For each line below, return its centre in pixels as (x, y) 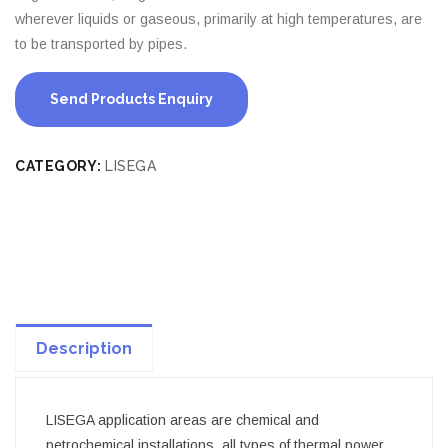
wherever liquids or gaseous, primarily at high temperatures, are (218, 18)
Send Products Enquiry (131, 98)
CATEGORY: (60, 165)
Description (84, 348)
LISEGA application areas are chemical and (182, 419)
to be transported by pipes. (101, 43)
